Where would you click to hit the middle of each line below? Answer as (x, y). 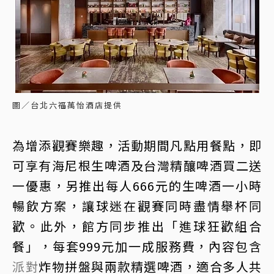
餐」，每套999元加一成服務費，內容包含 (137, 246)
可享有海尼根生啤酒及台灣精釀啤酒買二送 (137, 166)
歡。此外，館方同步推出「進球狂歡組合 (137, 226)
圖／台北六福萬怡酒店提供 (67, 105)
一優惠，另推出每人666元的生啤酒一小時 (137, 186)
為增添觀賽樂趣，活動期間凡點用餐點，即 (137, 146)
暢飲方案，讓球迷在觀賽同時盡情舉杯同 (137, 206)
